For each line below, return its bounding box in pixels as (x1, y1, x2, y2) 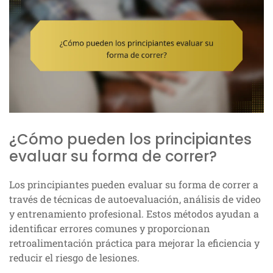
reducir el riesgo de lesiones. (9, 250, 140, 264)
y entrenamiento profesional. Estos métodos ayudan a (9, 207, 259, 220)
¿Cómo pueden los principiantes (9, 129, 252, 149)
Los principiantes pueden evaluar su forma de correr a (9, 177, 258, 191)
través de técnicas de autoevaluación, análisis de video (9, 192, 261, 205)
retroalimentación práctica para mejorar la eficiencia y (9, 236, 260, 249)
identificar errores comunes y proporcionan (9, 221, 210, 235)
